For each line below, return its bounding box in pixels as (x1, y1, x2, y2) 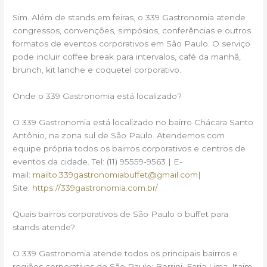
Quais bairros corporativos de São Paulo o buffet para (13, 209, 229, 219)
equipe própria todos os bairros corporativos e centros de (13, 143, 246, 153)
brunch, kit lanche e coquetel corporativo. (13, 65, 182, 75)
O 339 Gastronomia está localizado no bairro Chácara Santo (13, 117, 254, 127)
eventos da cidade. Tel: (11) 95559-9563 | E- (13, 156, 183, 166)
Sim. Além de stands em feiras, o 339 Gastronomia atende (13, 13, 246, 23)
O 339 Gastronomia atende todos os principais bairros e (13, 248, 238, 258)
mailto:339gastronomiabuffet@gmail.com (33, 169, 198, 179)
